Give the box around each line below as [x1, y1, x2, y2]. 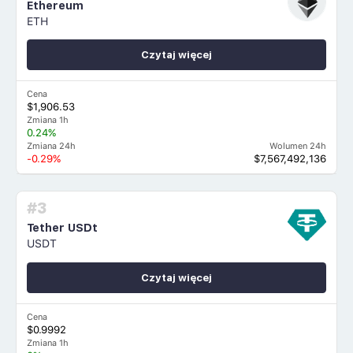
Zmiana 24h [27, 140, 76, 151]
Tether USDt [27, 221, 98, 235]
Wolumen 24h [269, 140, 326, 151]
